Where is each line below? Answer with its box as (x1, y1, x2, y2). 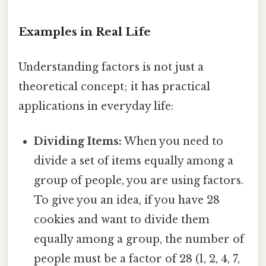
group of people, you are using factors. (34, 174, 244, 188)
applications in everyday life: (18, 100, 173, 113)
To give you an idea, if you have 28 (34, 194, 220, 207)
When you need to (122, 135, 224, 148)
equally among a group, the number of (34, 233, 245, 246)
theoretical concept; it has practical (18, 80, 210, 94)
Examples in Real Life (18, 24, 151, 39)
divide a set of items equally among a (34, 154, 234, 168)
